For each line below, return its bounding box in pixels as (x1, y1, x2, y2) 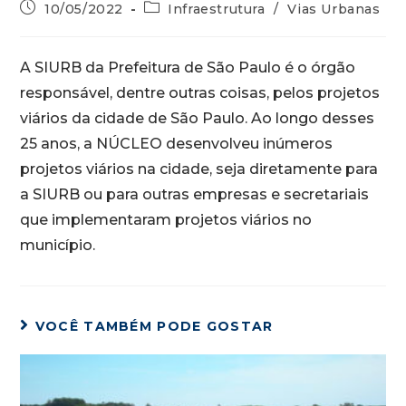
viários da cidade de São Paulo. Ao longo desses (20, 110, 375, 127)
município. (20, 237, 96, 254)
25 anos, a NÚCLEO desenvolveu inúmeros (20, 135, 333, 152)
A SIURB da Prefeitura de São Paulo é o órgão (20, 59, 356, 76)
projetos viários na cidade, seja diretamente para (20, 160, 379, 178)
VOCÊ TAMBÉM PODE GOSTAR (34, 318, 274, 334)
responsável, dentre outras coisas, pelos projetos (20, 84, 381, 101)
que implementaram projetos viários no (20, 211, 313, 228)
